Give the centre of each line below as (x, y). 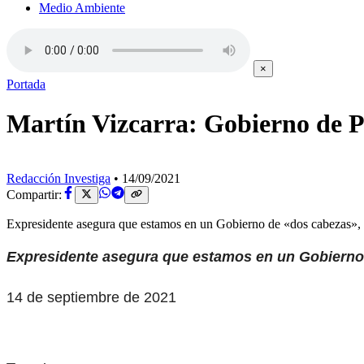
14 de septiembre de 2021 (91, 298)
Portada (26, 84)
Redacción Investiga (58, 178)
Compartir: (34, 195)
